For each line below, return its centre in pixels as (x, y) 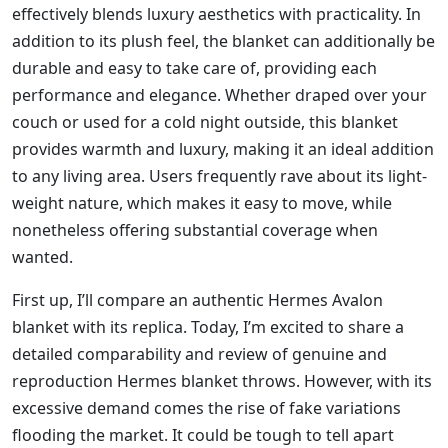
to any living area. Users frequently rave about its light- (219, 176)
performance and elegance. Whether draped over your (219, 95)
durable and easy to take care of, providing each (194, 68)
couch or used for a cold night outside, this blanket (205, 122)
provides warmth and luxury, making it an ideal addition (223, 149)
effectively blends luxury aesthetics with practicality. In (216, 14)
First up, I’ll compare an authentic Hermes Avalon (197, 300)
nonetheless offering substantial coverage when (195, 230)
